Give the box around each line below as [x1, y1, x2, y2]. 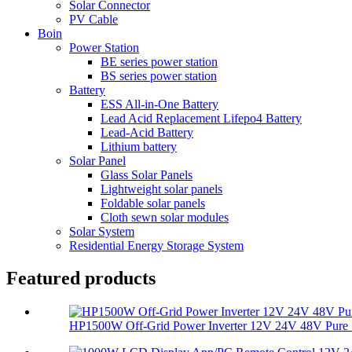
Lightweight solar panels [101, 181, 222, 196]
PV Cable [69, 12, 118, 26]
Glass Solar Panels [101, 167, 192, 181]
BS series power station [101, 68, 217, 82]
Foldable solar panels [101, 196, 205, 210]
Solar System [69, 224, 134, 238]
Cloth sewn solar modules [101, 210, 229, 224]
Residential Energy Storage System [69, 238, 244, 252]
